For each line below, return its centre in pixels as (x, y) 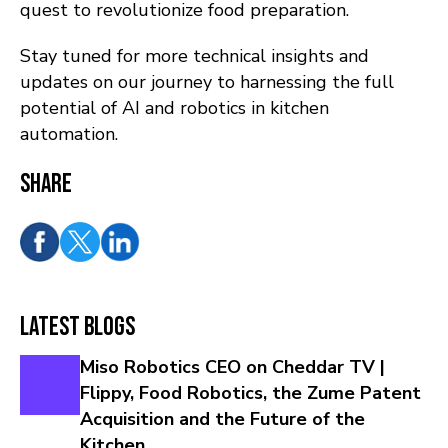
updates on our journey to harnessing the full (207, 82)
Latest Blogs (77, 328)
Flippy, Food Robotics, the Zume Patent (250, 393)
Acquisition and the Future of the (222, 419)
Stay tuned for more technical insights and (194, 56)
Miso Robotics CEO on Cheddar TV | (232, 367)
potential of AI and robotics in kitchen (174, 108)
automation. (69, 134)
